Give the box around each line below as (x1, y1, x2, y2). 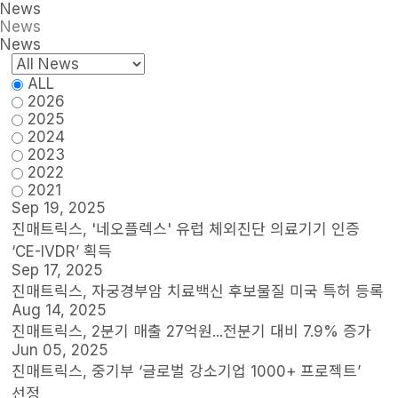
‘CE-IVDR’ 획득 (12, 243, 113, 260)
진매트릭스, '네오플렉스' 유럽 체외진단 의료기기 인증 (12, 220, 361, 238)
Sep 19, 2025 (12, 199, 107, 217)
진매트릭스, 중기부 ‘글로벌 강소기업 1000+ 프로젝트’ (12, 362, 362, 380)
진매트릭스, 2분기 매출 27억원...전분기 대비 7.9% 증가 (12, 322, 372, 340)
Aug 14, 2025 (12, 301, 107, 319)
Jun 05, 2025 (12, 341, 109, 359)
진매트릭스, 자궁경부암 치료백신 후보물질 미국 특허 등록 (12, 283, 385, 300)
